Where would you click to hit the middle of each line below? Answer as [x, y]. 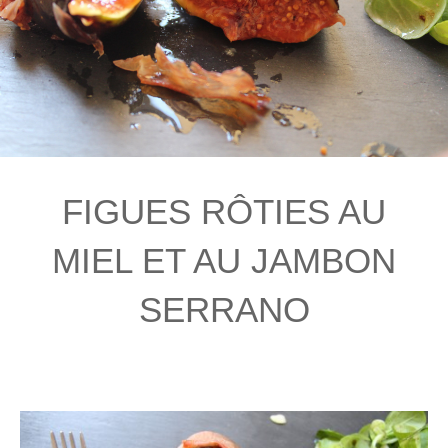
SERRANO [224, 309]
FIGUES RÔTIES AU [224, 211]
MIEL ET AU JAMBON [224, 260]
